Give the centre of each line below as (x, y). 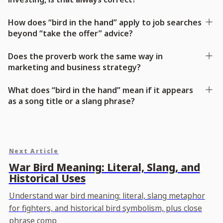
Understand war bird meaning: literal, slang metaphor (107, 196)
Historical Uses (47, 178)
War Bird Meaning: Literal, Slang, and (104, 167)
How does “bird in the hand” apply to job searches (105, 22)
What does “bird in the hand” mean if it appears (101, 90)
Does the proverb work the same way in (85, 56)
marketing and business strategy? (74, 67)
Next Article (34, 151)
